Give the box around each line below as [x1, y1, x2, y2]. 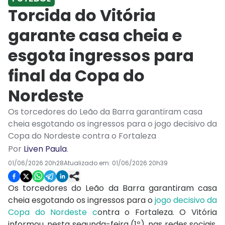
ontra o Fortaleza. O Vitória [97, 206, 217, 218]
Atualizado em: [64, 159, 112, 168]
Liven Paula [24, 143, 67, 155]
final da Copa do [8, 64, 145, 87]
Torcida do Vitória [8, 4, 156, 27]
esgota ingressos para [8, 44, 194, 67]
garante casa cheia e [8, 24, 182, 47]
